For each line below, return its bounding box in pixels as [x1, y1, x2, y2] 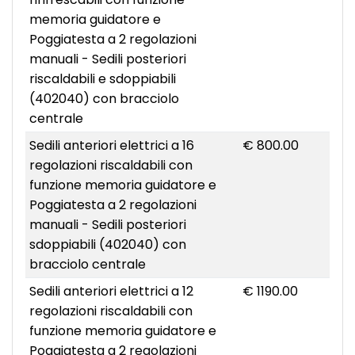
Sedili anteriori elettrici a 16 [29, 136, 194, 155]
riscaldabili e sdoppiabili [29, 70, 176, 89]
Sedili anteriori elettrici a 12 [29, 282, 193, 301]
